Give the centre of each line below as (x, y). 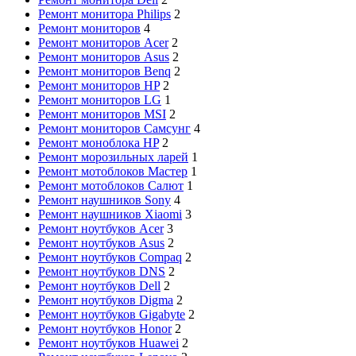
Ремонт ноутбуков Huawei (108, 342)
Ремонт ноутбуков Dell (99, 285)
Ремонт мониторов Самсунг (114, 128)
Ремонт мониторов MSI (102, 114)
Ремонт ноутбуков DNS (102, 271)
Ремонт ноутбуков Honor (105, 328)
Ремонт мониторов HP (99, 85)
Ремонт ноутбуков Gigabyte (112, 314)
